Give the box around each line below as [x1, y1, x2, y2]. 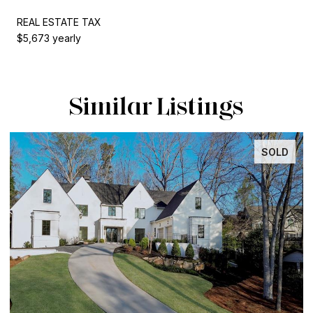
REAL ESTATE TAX [17, 15, 101, 28]
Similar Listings [69, 89, 244, 121]
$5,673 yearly [17, 31, 81, 44]
